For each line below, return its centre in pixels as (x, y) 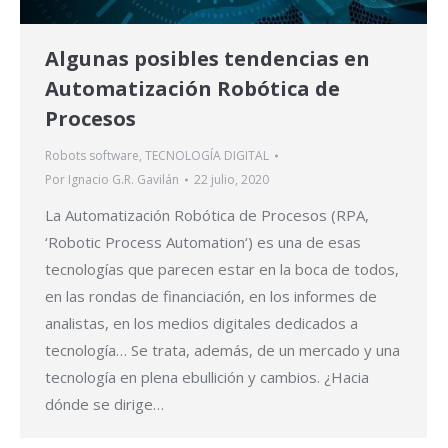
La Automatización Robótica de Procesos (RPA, (207, 214)
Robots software (92, 155)
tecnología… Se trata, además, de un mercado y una (222, 349)
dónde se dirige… (104, 403)
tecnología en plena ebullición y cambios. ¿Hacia (207, 376)
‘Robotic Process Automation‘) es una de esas (203, 241)
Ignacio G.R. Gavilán (123, 179)
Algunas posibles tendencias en (207, 58)
